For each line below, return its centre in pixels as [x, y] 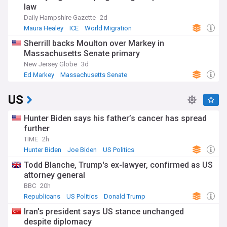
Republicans [42, 196]
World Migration [108, 28]
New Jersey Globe [50, 64]
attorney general [54, 175]
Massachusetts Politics [60, 83]
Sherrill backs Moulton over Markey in [94, 43]
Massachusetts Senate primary [82, 53]
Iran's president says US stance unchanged [104, 212]
